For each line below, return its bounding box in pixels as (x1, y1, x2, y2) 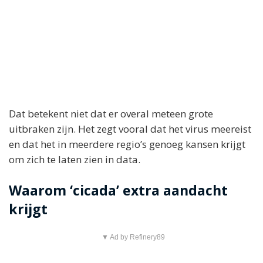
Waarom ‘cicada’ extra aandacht (9, 181, 228, 200)
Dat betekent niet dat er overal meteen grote (9, 107, 213, 120)
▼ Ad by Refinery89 (101, 233, 165, 241)
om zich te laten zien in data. (9, 153, 140, 166)
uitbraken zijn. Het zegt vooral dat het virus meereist (9, 122, 251, 136)
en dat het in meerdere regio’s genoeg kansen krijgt (9, 137, 245, 151)
